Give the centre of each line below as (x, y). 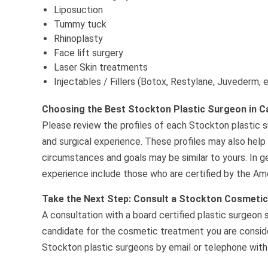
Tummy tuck (80, 25)
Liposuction (79, 10)
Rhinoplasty (79, 39)
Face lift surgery (89, 53)
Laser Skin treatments (101, 68)
